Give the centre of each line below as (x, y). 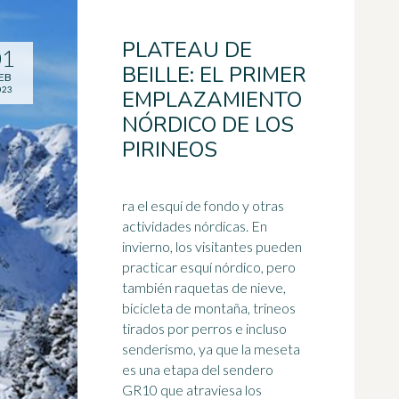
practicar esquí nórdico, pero (209, 267)
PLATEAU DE (187, 50)
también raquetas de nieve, (204, 287)
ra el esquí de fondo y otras (203, 205)
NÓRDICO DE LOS (208, 125)
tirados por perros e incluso (204, 328)
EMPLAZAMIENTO (212, 100)
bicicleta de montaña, (187, 308)
